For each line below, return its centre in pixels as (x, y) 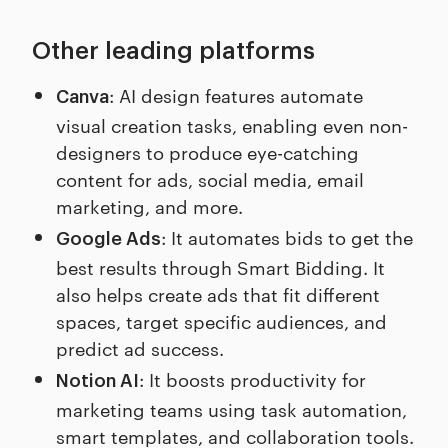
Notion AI (97, 381)
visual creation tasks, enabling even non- (232, 125)
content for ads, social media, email (210, 179)
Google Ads (108, 239)
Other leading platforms (173, 51)
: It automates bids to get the (287, 237)
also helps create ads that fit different (218, 294)
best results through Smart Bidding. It (220, 267)
